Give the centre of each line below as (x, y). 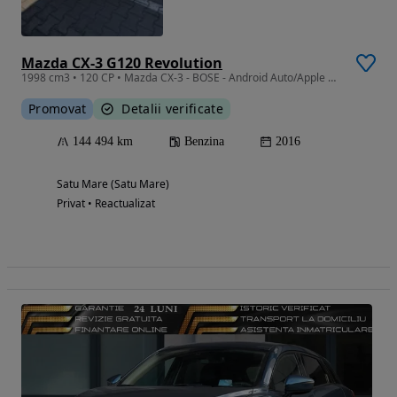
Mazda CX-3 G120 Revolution (122, 63)
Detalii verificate (172, 109)
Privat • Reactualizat (106, 204)
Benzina (204, 142)
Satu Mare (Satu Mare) (113, 184)
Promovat (58, 109)
